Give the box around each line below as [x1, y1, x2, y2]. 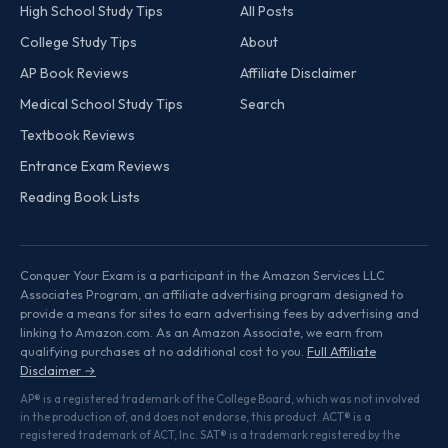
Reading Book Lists [20, 188, 140, 207]
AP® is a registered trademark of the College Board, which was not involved [20, 391, 420, 407]
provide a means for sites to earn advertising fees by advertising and [20, 306, 419, 322]
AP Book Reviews [20, 64, 129, 83]
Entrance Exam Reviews [20, 157, 170, 176]
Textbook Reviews [20, 126, 135, 145]
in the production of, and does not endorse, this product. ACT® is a [20, 409, 371, 425]
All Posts [240, 2, 294, 21]
